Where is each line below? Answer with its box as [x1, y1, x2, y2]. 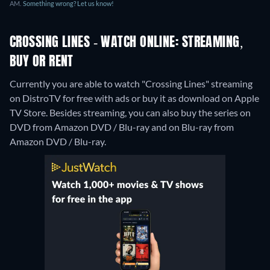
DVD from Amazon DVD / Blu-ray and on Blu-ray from [10, 121, 234, 133]
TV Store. [10, 107, 49, 119]
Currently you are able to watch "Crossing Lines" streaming [10, 78, 253, 90]
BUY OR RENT [10, 55, 74, 69]
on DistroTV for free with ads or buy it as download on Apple [10, 92, 259, 104]
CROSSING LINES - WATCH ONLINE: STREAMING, [10, 36, 244, 50]
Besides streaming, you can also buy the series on [49, 107, 251, 119]
